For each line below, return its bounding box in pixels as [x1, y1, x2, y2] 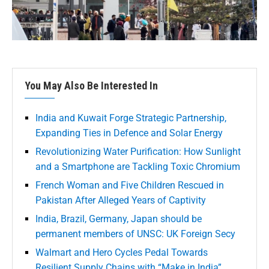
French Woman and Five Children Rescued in [35, 179, 224, 191]
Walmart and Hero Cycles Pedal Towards [35, 246, 208, 258]
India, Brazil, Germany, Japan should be [35, 213, 202, 225]
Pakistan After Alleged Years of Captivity [35, 194, 206, 206]
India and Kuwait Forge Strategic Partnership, [35, 112, 226, 124]
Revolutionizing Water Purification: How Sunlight [35, 145, 241, 157]
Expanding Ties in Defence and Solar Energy [35, 127, 223, 139]
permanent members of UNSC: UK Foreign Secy [35, 228, 235, 240]
